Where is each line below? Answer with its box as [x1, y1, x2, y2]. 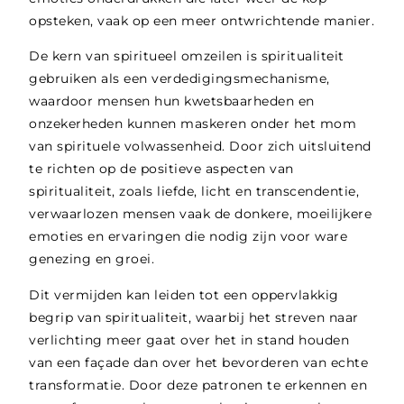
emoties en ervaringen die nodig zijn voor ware [29, 228, 348, 245]
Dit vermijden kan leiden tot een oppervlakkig [29, 286, 339, 303]
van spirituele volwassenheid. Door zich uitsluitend [29, 138, 372, 155]
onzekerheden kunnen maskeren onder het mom [29, 115, 357, 133]
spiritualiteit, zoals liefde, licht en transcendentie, [29, 183, 360, 200]
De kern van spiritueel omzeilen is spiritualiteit [29, 48, 344, 65]
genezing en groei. [29, 251, 159, 268]
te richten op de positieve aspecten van [29, 161, 294, 178]
